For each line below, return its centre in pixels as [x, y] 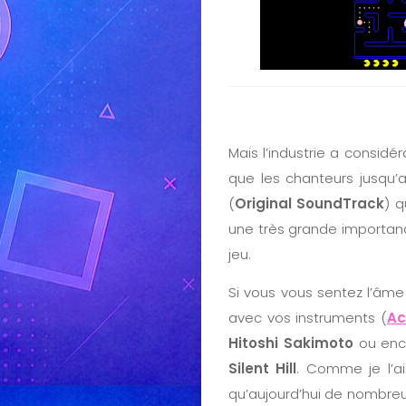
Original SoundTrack [310, 204]
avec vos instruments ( [308, 318]
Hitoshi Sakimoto [291, 343]
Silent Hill [263, 369]
